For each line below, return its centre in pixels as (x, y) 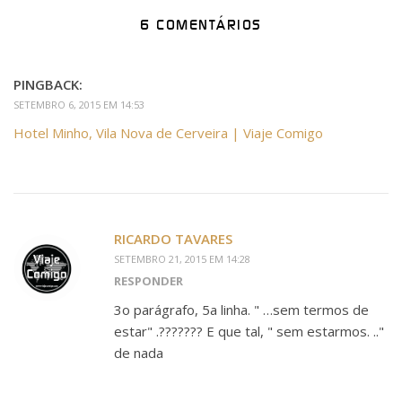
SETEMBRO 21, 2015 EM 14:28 (182, 258)
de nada (139, 352)
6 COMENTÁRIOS (201, 25)
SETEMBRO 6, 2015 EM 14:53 (79, 104)
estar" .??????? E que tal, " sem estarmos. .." (249, 331)
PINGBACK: (48, 84)
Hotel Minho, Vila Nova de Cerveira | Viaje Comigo (168, 132)
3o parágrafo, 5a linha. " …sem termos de (241, 309)
